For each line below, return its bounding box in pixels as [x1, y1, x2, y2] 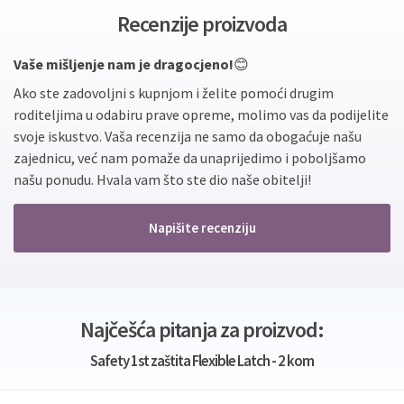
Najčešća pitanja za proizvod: [80, 315, 324, 344]
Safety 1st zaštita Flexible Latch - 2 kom [90, 350, 314, 371]
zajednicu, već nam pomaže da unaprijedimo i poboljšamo [14, 148, 366, 167]
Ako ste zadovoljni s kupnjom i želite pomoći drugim [14, 83, 334, 102]
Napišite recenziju [148, 218, 256, 236]
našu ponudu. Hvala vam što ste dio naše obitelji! [14, 170, 311, 188]
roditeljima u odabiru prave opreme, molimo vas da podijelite [14, 105, 389, 124]
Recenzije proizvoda [117, 9, 287, 38]
